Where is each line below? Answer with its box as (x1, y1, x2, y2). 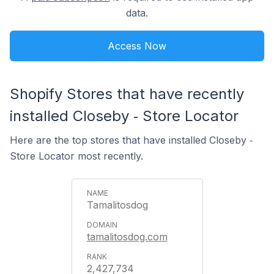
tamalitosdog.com (86, 230, 168, 243)
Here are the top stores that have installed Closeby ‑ (10, 133, 253, 146)
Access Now (108, 39, 166, 52)
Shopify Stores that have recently (10, 84, 244, 103)
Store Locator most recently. (10, 149, 143, 162)
